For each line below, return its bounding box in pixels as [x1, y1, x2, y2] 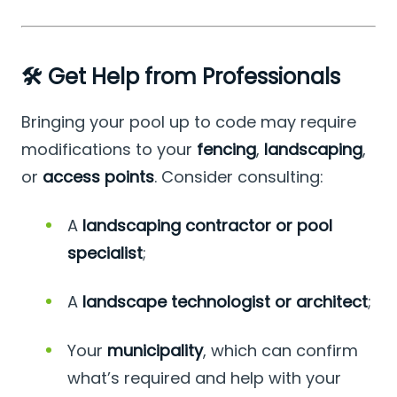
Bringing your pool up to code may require [21, 111, 356, 134]
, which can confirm [203, 339, 358, 362]
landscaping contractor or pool [82, 214, 332, 237]
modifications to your [21, 138, 197, 161]
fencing [197, 138, 256, 161]
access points [43, 166, 154, 189]
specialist [67, 242, 143, 265]
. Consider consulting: [154, 166, 323, 189]
